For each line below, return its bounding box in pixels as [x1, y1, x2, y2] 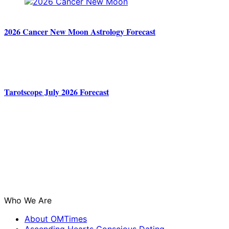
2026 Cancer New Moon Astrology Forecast [4, 26, 155, 38]
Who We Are [4, 195, 52, 205]
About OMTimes [25, 214, 87, 224]
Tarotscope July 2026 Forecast [4, 85, 109, 98]
